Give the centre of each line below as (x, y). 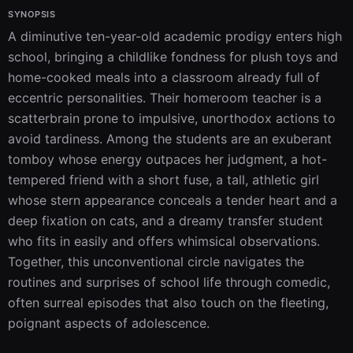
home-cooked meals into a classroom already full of (164, 77)
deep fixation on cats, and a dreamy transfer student (165, 221)
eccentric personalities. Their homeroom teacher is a (165, 98)
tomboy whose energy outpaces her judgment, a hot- (167, 159)
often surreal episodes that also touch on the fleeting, (168, 303)
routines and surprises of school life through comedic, (169, 282)
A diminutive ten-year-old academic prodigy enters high (175, 36)
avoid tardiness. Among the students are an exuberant (170, 139)
